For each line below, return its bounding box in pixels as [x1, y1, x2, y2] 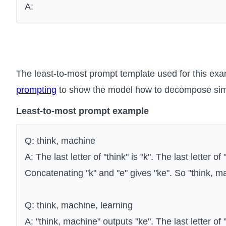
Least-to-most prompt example [16, 106, 149, 117]
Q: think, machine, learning [25, 200, 133, 211]
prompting [16, 85, 56, 95]
